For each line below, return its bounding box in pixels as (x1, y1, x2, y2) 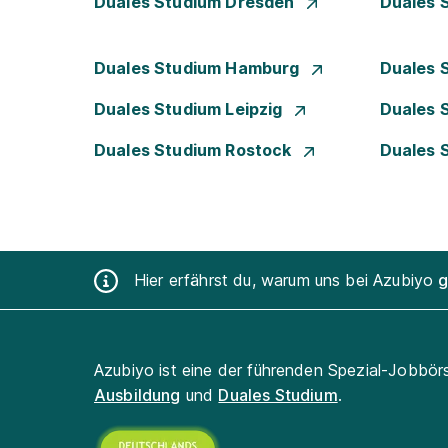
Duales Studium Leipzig (94, 99, 287, 119)
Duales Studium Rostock (94, 140, 296, 160)
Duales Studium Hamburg (94, 58, 304, 78)
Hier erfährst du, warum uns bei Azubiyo (134, 269, 439, 290)
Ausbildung (94, 385, 181, 405)
